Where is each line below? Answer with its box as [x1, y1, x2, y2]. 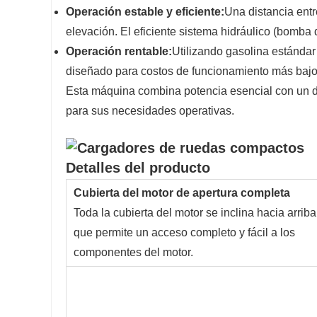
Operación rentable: [66, 45, 172, 58]
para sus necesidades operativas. [66, 105, 234, 117]
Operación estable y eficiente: [66, 6, 224, 18]
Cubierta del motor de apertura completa [74, 187, 290, 200]
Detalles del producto [66, 160, 210, 176]
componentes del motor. [74, 246, 193, 259]
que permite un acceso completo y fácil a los [74, 226, 295, 239]
